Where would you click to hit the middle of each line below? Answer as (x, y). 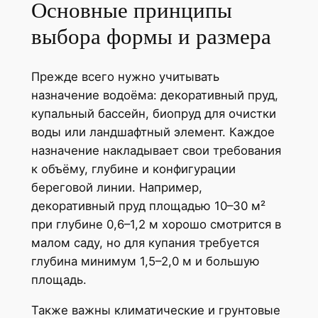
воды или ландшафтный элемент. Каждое (153, 132)
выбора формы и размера (151, 36)
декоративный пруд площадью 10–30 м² (148, 206)
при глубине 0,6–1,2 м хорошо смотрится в (156, 225)
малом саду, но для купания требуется (145, 243)
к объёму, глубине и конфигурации (133, 169)
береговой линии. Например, (116, 188)
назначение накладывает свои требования (156, 151)
